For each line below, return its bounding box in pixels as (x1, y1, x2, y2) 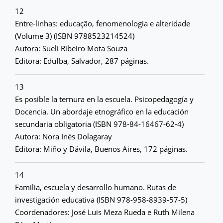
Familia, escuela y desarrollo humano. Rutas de (15, 182, 176, 192)
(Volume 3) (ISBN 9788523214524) (15, 31, 134, 41)
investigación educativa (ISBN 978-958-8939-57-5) (15, 195, 187, 205)
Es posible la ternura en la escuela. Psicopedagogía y (15, 94, 194, 104)
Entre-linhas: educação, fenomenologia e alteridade (15, 18, 190, 28)
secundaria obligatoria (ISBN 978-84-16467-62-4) (15, 119, 184, 129)
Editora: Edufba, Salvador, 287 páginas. (15, 56, 149, 66)
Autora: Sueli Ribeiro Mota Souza (15, 43, 127, 53)
